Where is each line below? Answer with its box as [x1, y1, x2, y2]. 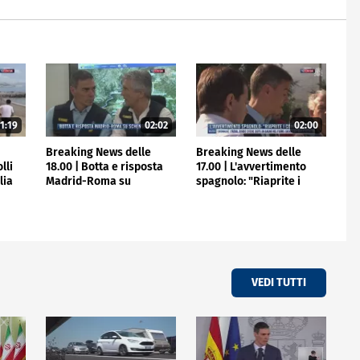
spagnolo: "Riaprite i [195, 174, 301, 188]
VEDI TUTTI [252, 276, 306, 290]
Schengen [45, 188, 96, 202]
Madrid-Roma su [45, 174, 131, 188]
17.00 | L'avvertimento [195, 159, 306, 174]
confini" [195, 188, 235, 202]
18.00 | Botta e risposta [45, 159, 163, 174]
